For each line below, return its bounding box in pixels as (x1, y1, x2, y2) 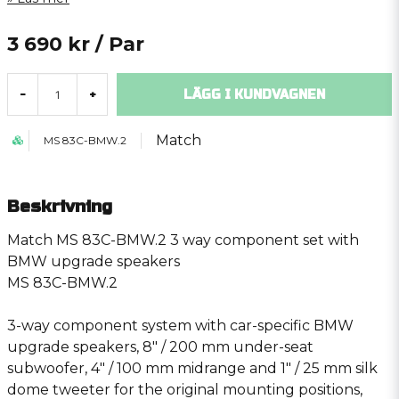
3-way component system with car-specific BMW (7, 317, 354, 334)
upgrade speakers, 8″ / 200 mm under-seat (7, 338, 313, 355)
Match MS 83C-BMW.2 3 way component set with (7, 232, 359, 248)
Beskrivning (7, 196, 112, 216)
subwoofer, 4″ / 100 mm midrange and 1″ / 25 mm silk (7, 360, 378, 377)
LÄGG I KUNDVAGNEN (183, 86, 325, 102)
